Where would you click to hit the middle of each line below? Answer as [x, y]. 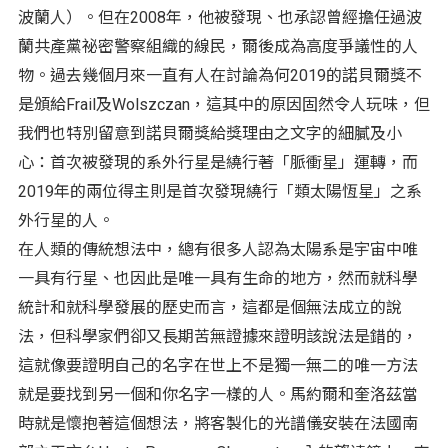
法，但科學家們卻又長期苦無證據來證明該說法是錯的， [217, 337]
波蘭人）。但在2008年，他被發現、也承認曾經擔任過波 [219, 18]
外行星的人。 [65, 221]
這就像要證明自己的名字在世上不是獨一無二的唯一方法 [217, 366]
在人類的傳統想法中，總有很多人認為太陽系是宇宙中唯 [217, 250]
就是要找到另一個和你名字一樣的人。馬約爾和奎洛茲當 [217, 395]
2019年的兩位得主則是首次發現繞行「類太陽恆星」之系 [219, 192]
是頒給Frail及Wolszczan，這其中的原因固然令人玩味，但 [223, 105]
